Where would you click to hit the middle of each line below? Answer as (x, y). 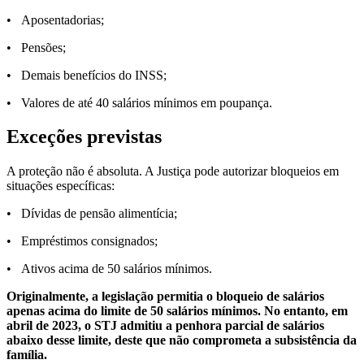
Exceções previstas (84, 137)
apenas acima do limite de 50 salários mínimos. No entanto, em (177, 311)
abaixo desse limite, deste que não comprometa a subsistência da (182, 340)
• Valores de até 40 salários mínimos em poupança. (139, 102)
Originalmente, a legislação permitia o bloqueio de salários (165, 297)
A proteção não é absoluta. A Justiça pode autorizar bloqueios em (173, 171)
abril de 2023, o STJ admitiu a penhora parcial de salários (165, 326)
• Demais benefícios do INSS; (87, 75)
